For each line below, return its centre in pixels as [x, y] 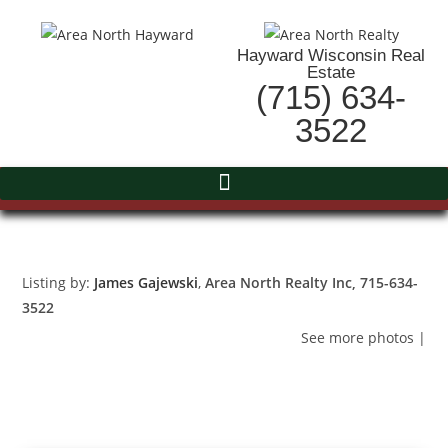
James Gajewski [146, 282]
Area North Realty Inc [279, 282]
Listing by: [58, 282]
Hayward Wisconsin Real [331, 55]
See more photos [357, 337]
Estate [331, 72]
